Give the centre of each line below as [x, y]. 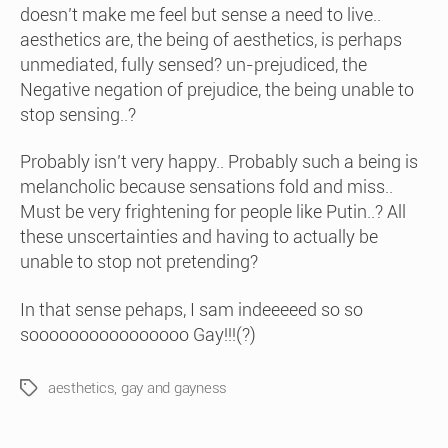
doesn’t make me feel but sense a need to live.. [200, 14]
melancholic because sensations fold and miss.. [206, 186]
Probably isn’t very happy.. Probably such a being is [219, 161]
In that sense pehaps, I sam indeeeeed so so [191, 309]
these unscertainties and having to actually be [199, 236]
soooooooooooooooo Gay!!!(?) [138, 334]
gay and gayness [174, 387]
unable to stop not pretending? [139, 261]
